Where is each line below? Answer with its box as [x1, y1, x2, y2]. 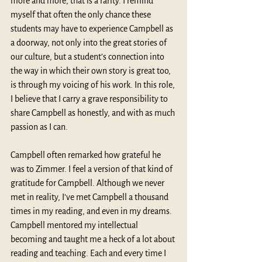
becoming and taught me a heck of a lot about [11, 234, 177, 244]
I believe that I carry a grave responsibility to [11, 94, 170, 104]
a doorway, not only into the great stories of [11, 37, 168, 47]
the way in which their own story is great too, [11, 65, 173, 75]
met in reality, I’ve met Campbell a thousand [11, 192, 170, 202]
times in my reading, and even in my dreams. [11, 206, 174, 216]
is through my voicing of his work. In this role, [11, 80, 177, 89]
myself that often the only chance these [11, 9, 153, 19]
